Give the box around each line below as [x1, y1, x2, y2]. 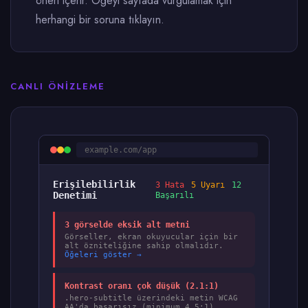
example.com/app [85, 145, 157, 155]
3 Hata [155, 180, 184, 190]
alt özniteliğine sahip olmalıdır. [65, 241, 223, 250]
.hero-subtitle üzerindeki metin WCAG [65, 294, 238, 302]
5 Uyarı [190, 180, 225, 190]
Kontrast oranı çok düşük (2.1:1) [65, 281, 219, 291]
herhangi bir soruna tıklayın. [36, 12, 164, 27]
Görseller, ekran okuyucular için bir [65, 232, 238, 241]
